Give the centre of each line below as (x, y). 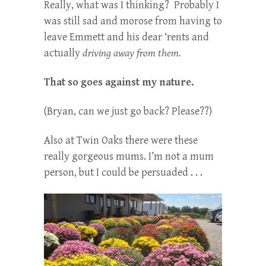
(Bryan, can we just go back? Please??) (128, 112)
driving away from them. (132, 53)
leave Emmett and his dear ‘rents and (126, 37)
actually (63, 53)
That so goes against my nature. (119, 83)
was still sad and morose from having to (133, 21)
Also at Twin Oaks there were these (121, 141)
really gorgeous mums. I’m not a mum (129, 157)
